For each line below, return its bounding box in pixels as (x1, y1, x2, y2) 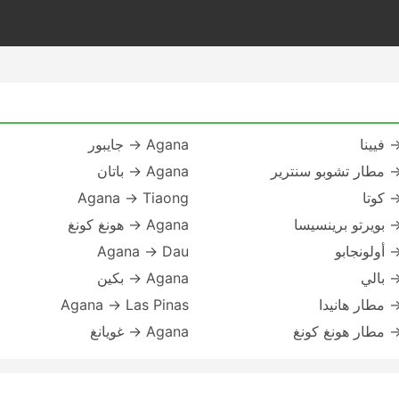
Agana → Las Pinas (61, 296, 189, 313)
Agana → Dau (97, 242, 189, 260)
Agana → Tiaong (77, 189, 189, 207)
